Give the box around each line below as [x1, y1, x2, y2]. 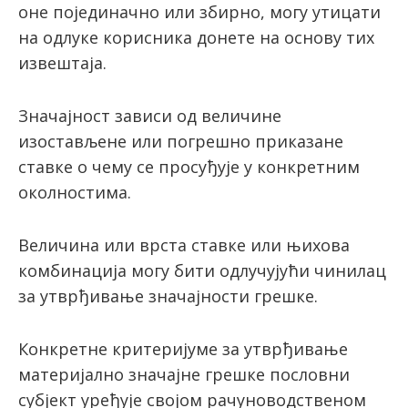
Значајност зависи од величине [18, 105, 281, 127]
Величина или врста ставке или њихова [18, 234, 350, 257]
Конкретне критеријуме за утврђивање [18, 338, 348, 361]
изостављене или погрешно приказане [18, 130, 343, 153]
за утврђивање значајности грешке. [18, 285, 318, 308]
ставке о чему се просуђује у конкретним [18, 156, 360, 178]
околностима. [18, 181, 131, 204]
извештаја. [18, 52, 107, 75]
